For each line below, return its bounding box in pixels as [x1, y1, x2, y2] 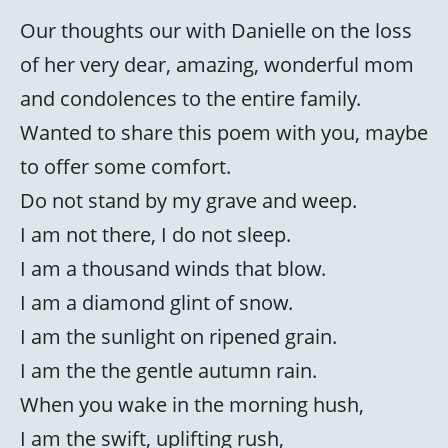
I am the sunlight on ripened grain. [20, 323, 337, 350]
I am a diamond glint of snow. [20, 289, 293, 316]
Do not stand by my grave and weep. [20, 187, 357, 214]
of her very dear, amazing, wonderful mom [20, 51, 414, 78]
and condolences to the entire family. [20, 85, 361, 112]
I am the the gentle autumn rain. [20, 357, 317, 384]
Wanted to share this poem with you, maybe [20, 119, 428, 146]
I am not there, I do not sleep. [20, 221, 291, 248]
